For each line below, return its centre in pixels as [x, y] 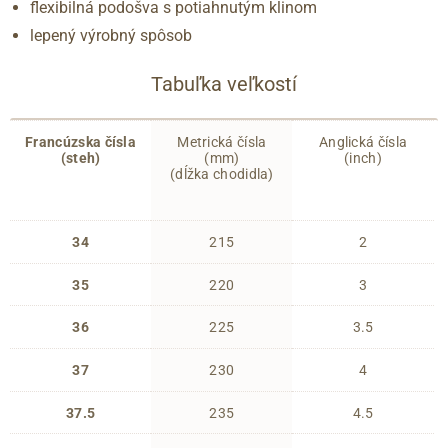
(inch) [363, 157]
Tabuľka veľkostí [224, 84]
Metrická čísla [222, 141]
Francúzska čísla [81, 141]
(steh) [80, 157]
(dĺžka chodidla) [221, 173]
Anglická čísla [363, 141]
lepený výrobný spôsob [111, 36]
